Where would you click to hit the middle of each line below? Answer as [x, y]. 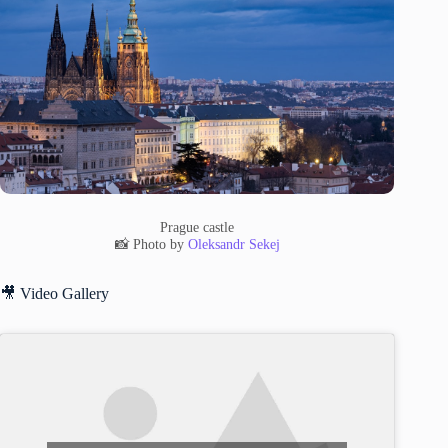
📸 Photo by [151, 243]
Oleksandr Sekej [233, 243]
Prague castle [197, 226]
